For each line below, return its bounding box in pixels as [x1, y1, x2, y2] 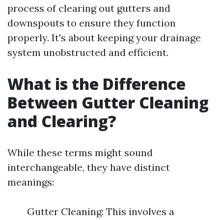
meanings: [7, 176, 54, 188]
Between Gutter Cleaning [7, 92, 209, 113]
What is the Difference [7, 73, 186, 94]
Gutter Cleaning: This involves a [27, 205, 174, 218]
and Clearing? [7, 110, 116, 132]
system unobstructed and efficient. [7, 46, 168, 58]
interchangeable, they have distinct [7, 161, 170, 173]
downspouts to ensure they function [7, 17, 176, 29]
